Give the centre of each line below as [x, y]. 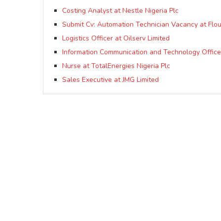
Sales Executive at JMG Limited [110, 80]
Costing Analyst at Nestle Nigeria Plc [120, 11]
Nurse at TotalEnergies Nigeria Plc [116, 66]
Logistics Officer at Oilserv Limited [116, 38]
